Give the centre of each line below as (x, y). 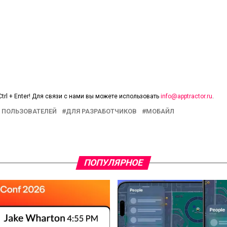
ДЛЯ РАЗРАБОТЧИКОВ (101, 111)
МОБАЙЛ (160, 111)
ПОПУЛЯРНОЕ (113, 163)
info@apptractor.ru (186, 97)
